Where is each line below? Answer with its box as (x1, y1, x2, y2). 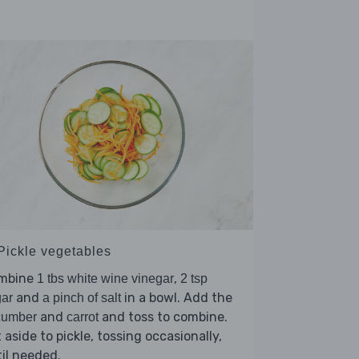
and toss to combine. (99, 309, 228, 325)
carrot (67, 310, 99, 325)
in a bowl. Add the (121, 290, 232, 306)
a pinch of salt (42, 291, 121, 305)
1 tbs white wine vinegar (37, 272, 174, 286)
